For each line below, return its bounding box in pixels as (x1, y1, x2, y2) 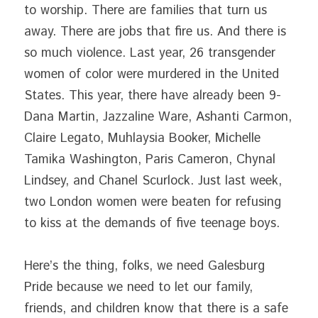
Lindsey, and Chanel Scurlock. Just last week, (24, 172, 282, 190)
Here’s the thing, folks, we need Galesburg (24, 257, 265, 275)
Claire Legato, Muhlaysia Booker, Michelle (24, 129, 261, 148)
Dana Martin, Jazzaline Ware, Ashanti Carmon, (24, 108, 292, 126)
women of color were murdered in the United (24, 65, 279, 84)
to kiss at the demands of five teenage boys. (24, 214, 280, 233)
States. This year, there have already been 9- (24, 87, 281, 105)
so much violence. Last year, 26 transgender (24, 44, 275, 62)
